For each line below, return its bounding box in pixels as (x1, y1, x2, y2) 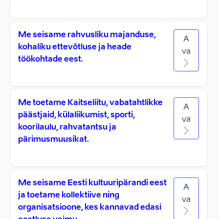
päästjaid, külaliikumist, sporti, (18, 111, 135, 119)
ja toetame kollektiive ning (18, 192, 119, 199)
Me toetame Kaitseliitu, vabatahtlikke (18, 99, 163, 107)
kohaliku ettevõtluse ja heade (18, 44, 131, 51)
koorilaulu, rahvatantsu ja (18, 124, 116, 131)
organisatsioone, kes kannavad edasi (18, 204, 161, 212)
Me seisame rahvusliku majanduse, (18, 31, 156, 39)
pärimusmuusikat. (18, 136, 89, 144)
